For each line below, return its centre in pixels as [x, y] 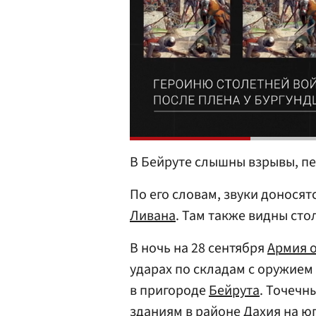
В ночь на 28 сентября [199, 249]
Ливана [153, 216]
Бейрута [234, 291]
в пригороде [169, 291]
